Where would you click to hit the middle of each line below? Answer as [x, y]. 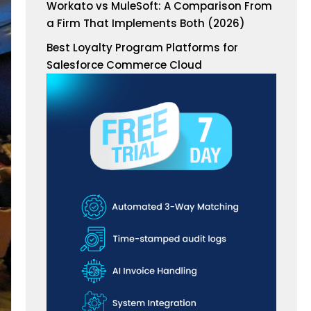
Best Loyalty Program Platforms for [143, 48]
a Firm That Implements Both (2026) [146, 23]
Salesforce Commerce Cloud [125, 65]
